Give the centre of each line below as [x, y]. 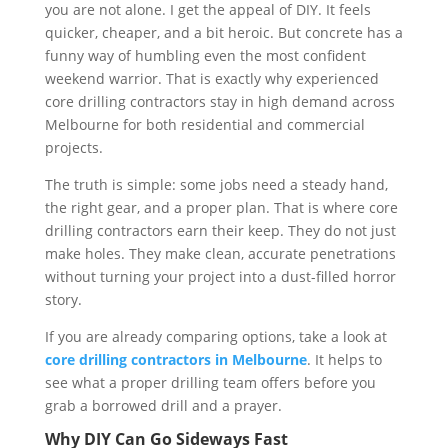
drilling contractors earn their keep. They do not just [220, 231]
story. [63, 300]
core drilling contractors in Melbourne [175, 360]
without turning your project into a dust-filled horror [220, 277]
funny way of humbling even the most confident [205, 56]
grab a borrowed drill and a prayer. [163, 406]
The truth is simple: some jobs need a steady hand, [216, 185]
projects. [73, 148]
